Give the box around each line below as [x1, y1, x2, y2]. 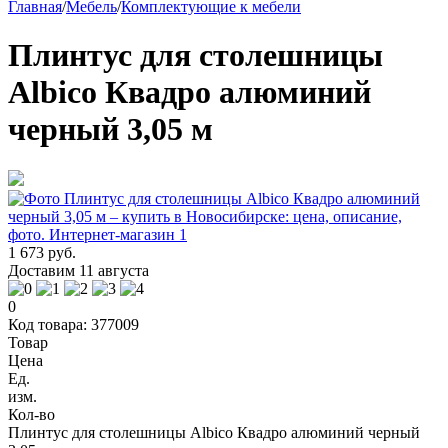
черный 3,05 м [8, 111, 213, 148]
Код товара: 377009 [8, 315, 139, 333]
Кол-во [8, 405, 55, 423]
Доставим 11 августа [8, 261, 149, 279]
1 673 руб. [8, 243, 76, 261]
